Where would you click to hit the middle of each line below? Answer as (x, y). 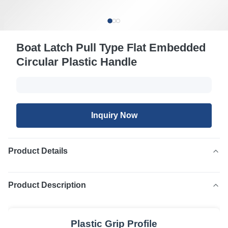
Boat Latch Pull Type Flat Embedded (111, 48)
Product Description (47, 185)
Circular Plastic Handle (77, 62)
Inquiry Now (114, 115)
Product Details (38, 151)
